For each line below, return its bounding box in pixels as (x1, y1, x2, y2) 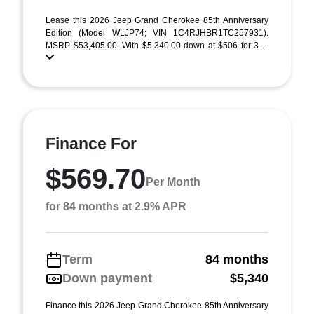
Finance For (46, 135, 137, 153)
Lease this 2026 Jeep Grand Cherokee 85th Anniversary (46, 15, 268, 25)
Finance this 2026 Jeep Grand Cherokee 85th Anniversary (46, 301, 268, 310)
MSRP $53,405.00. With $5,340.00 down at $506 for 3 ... (46, 41, 268, 50)
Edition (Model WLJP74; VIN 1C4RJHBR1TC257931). (46, 28, 268, 38)
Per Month (146, 175, 200, 188)
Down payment (62, 271, 152, 285)
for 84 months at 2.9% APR (46, 200, 186, 212)
